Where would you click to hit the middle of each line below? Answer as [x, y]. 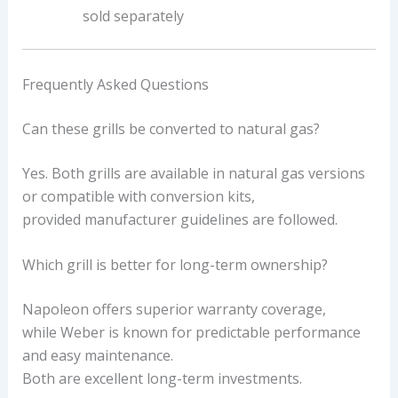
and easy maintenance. [97, 356]
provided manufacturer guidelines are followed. [179, 219]
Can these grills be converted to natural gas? [171, 128]
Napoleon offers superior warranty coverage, [174, 310]
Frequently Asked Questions [115, 84]
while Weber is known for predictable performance [191, 333]
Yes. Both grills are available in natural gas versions [193, 173]
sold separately [133, 16]
